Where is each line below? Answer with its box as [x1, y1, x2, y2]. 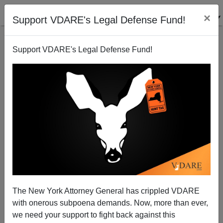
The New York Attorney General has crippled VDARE [12, 186, 200, 195]
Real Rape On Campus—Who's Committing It [42, 156, 181, 164]
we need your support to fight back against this [12, 210, 175, 219]
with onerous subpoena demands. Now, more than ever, [12, 198, 208, 207]
